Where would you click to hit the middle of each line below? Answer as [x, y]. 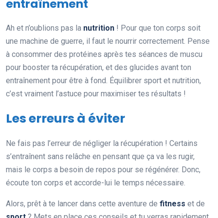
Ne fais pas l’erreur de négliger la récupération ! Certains [102, 143]
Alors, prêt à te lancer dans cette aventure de [83, 203]
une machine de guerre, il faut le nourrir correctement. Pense [108, 41]
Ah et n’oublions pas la [45, 28]
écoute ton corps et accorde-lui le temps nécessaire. [96, 182]
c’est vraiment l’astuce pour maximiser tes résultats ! [96, 93]
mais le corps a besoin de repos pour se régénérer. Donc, [103, 169]
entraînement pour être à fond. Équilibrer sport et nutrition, [103, 80]
